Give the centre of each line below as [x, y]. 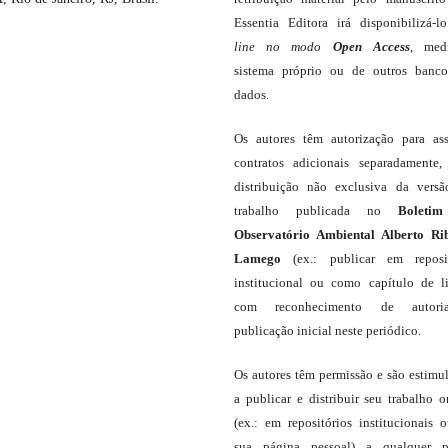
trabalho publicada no [316, 211]
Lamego [257, 259]
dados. [251, 95]
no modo [294, 47]
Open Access [371, 47]
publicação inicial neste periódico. [330, 331]
